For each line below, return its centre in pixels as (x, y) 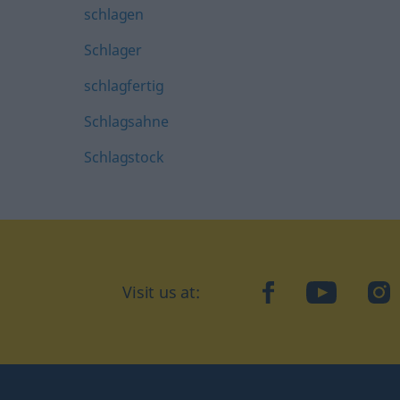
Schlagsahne (126, 121)
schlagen (114, 14)
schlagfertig (124, 86)
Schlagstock (124, 157)
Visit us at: (161, 292)
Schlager (113, 50)
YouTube (344, 292)
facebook (302, 292)
